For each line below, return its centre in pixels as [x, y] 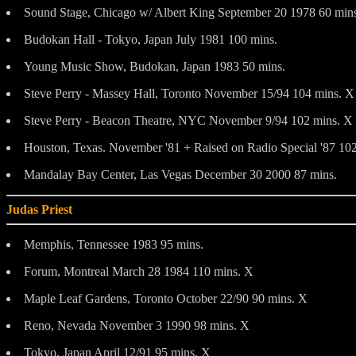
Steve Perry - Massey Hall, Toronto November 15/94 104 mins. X [189, 93]
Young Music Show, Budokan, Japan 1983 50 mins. [155, 66]
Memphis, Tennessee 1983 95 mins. [114, 244]
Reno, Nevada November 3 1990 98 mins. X [137, 325]
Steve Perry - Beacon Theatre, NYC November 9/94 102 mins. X [188, 120]
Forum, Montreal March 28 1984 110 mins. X [139, 271]
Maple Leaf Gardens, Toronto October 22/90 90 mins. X [166, 298]
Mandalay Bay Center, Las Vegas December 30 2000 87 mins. [180, 174]
